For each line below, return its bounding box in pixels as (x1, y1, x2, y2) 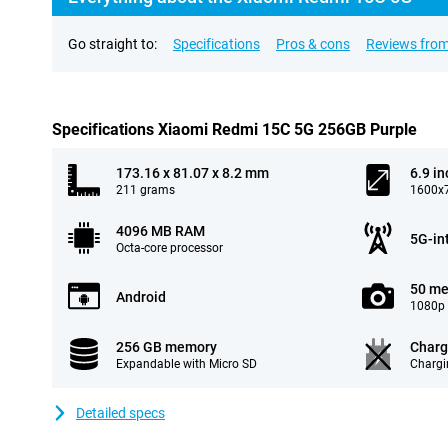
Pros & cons (276, 36, 350, 52)
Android (116, 289, 166, 305)
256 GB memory (116, 339, 217, 355)
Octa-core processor (116, 241, 223, 255)
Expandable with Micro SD (116, 357, 257, 371)
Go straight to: (68, 36, 157, 52)
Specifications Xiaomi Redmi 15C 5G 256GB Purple (52, 120, 417, 139)
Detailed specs (76, 405, 165, 421)
